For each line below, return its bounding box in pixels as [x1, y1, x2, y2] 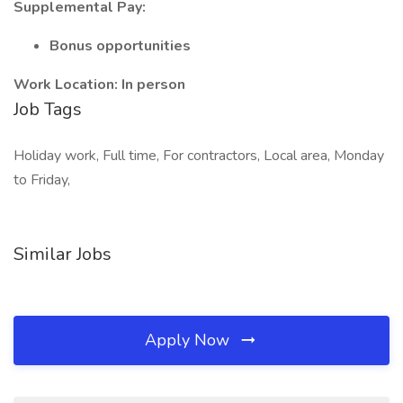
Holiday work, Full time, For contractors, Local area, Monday [13, 146, 384, 166]
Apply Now [145, 329, 234, 351]
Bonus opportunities [49, 36, 191, 56]
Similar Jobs [13, 242, 112, 266]
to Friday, [13, 170, 70, 190]
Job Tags [13, 97, 82, 121]
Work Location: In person [13, 75, 185, 94]
